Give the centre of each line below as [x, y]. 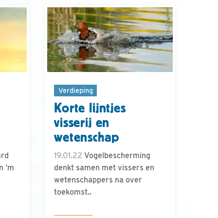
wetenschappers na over [98, 180]
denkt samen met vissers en [104, 168]
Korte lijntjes [90, 108]
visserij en [82, 123]
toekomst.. [73, 192]
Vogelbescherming [116, 156]
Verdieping [75, 90]
